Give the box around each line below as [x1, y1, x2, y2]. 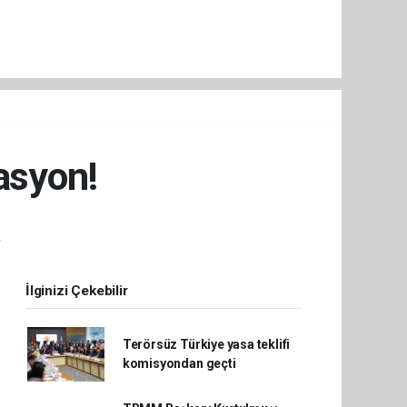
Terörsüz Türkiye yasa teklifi [122, 336, 291, 352]
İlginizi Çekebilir [25, 282, 128, 299]
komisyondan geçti [122, 355, 236, 371]
